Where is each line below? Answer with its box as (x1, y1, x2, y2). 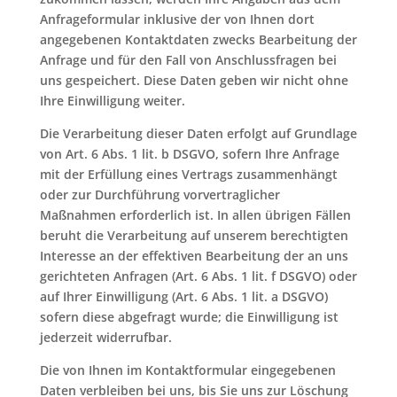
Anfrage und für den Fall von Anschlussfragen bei (39, 51, 337, 68)
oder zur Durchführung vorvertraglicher (39, 186, 280, 203)
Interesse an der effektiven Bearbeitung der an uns (39, 247, 348, 264)
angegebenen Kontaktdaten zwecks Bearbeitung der (39, 31, 357, 48)
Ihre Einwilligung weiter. (39, 92, 185, 109)
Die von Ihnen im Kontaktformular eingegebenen (39, 362, 336, 378)
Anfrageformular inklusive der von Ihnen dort (39, 11, 315, 27)
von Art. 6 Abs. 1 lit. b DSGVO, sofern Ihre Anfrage (39, 145, 339, 162)
